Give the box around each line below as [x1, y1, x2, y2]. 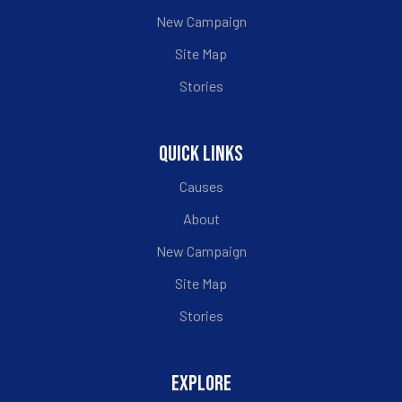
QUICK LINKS [159, 141, 243, 168]
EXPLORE [170, 371, 232, 398]
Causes [179, 178, 223, 196]
